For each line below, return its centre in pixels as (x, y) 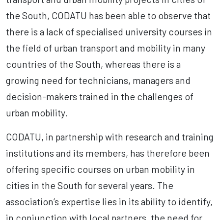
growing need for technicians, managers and (98, 80)
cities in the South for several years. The (90, 185)
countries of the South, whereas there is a (93, 64)
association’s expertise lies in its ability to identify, (109, 201)
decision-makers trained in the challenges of (100, 96)
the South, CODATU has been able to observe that (108, 15)
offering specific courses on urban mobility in (100, 169)
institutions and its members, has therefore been (108, 153)
